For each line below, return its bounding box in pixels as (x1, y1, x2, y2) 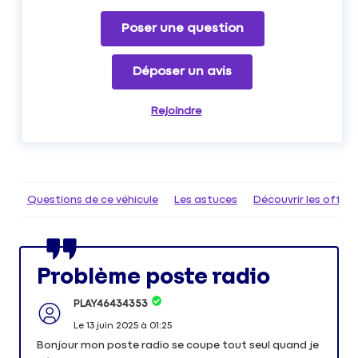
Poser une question (121, 21, 244, 35)
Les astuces (174, 193, 237, 205)
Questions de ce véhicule (27, 193, 158, 205)
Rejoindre (151, 105, 202, 117)
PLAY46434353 (73, 298, 148, 309)
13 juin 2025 (86, 320, 138, 331)
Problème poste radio (37, 264, 270, 288)
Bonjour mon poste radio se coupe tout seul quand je (37, 339, 319, 351)
